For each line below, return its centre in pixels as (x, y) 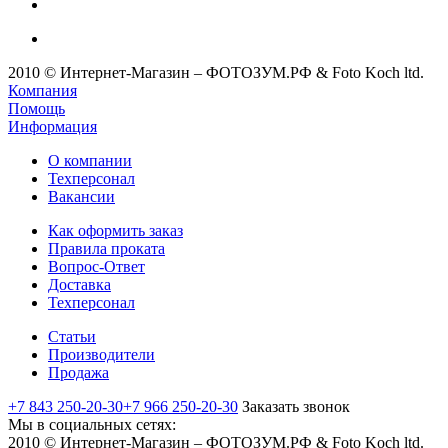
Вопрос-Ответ (96, 266)
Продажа (78, 372)
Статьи (72, 336)
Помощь (36, 108)
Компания (42, 90)
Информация (52, 126)
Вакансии (81, 196)
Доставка (79, 284)
